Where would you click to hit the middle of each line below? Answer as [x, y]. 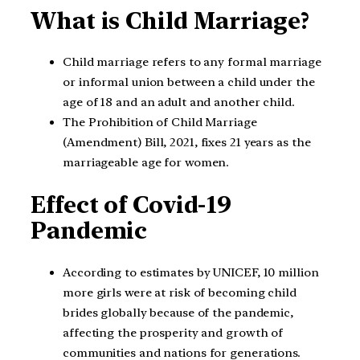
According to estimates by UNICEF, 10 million [191, 272]
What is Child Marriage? [170, 20]
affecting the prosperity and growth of [173, 332]
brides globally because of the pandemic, [178, 312]
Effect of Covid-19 [131, 205]
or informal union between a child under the [189, 82]
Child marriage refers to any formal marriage [192, 62]
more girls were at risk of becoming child [180, 292]
